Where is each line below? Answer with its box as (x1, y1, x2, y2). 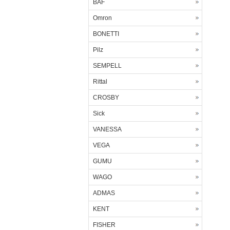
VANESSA (93, 126, 122, 133)
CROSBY (93, 94, 119, 101)
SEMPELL (93, 62, 122, 69)
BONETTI (93, 30, 119, 37)
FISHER (93, 221, 116, 228)
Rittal (93, 78, 107, 85)
